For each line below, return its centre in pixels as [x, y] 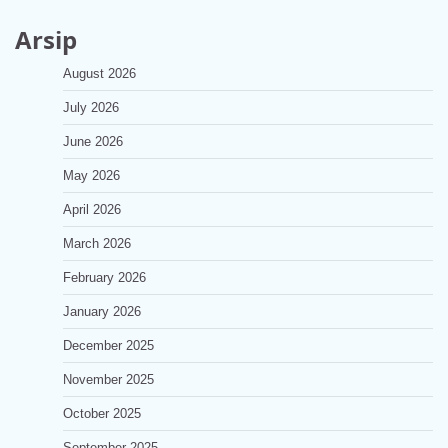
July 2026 [91, 107]
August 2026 [99, 73]
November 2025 [108, 379]
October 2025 [102, 413]
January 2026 [102, 311]
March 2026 [97, 243]
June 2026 [93, 141]
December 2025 [108, 345]
